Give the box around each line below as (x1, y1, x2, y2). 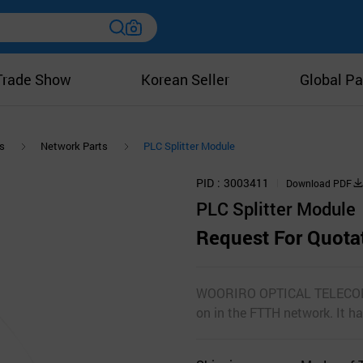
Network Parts (41, 139, 108, 154)
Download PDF (286, 176, 352, 190)
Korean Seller (141, 70, 230, 89)
